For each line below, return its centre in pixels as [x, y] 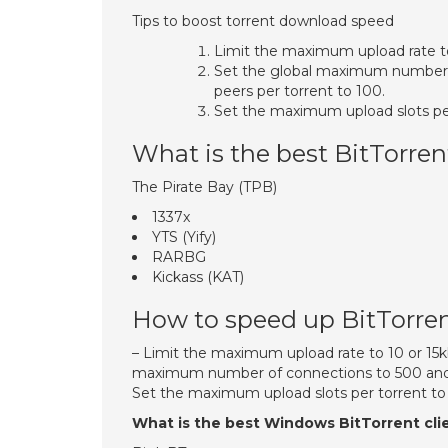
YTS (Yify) [184, 237]
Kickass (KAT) [198, 277]
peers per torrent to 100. [299, 91]
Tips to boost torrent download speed [263, 21]
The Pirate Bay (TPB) [204, 187]
